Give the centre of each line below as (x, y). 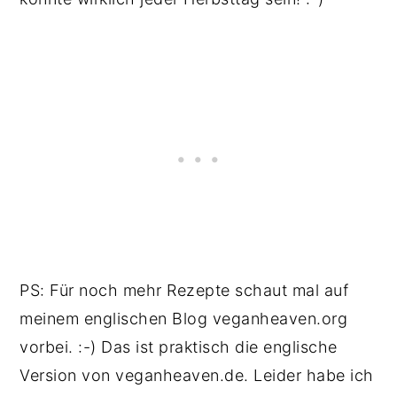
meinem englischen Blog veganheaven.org (184, 319)
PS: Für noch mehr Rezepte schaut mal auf (184, 290)
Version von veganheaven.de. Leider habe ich (197, 375)
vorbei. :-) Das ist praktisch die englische (179, 347)
